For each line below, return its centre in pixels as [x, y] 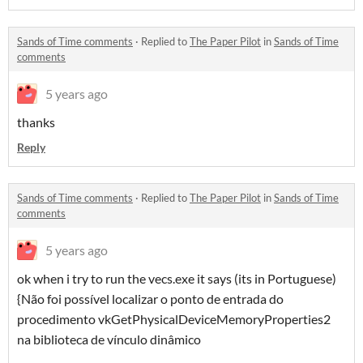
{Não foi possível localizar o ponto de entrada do [150, 299]
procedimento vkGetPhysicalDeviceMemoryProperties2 [174, 319]
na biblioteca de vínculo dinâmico [109, 340]
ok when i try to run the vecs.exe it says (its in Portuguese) [177, 279]
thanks [36, 122]
